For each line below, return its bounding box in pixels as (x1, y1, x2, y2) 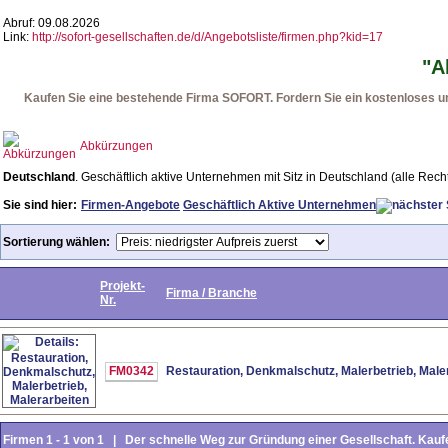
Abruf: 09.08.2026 (3, 16, 100, 30)
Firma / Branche (166, 285, 257, 300)
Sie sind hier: (3, 198, 77, 212)
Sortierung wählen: (3, 234, 110, 249)
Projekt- (100, 278, 145, 293)
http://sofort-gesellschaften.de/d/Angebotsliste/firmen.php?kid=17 (32, 30, 383, 44)
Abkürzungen (80, 139, 153, 153)
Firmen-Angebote (81, 198, 180, 212)
